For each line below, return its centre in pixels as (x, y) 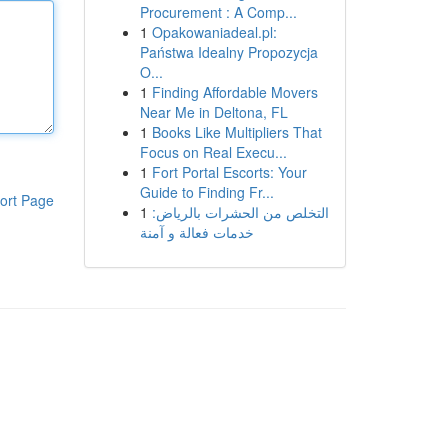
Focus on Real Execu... (213, 152)
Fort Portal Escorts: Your (229, 172)
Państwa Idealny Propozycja (228, 52)
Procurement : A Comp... (218, 12)
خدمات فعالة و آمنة (196, 232)
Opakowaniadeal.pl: (214, 32)
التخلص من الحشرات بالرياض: (240, 212)
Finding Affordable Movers (234, 92)
